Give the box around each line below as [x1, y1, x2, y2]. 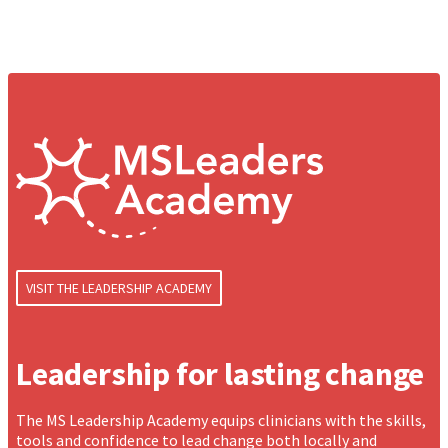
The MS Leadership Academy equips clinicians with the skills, [16, 409, 426, 430]
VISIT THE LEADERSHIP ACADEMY [26, 278, 212, 297]
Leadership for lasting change [16, 353, 425, 394]
